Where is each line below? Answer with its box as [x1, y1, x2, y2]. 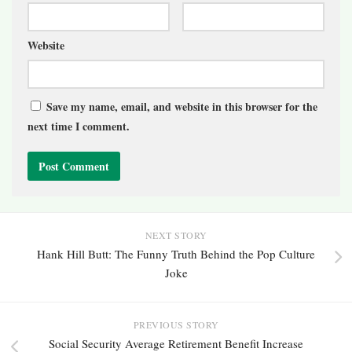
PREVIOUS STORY [133, 318, 219, 332]
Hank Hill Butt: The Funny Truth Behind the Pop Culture [37, 246, 315, 262]
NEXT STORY [145, 229, 207, 242]
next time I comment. [27, 118, 130, 135]
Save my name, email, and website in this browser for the [46, 98, 317, 115]
